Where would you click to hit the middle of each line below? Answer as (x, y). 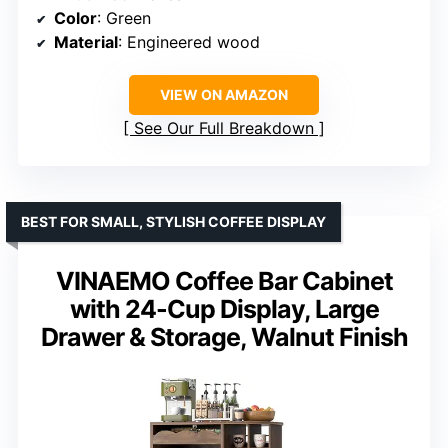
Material (86, 42)
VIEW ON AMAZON (224, 95)
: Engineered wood (189, 42)
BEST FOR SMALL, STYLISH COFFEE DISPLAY (173, 222)
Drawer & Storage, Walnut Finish (224, 337)
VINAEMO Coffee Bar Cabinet (224, 281)
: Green (124, 18)
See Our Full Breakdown (224, 128)
